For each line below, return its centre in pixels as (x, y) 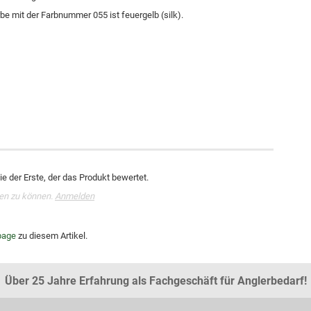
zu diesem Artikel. (52, 236)
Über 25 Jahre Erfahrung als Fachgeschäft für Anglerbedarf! (155, 281)
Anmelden (75, 196)
